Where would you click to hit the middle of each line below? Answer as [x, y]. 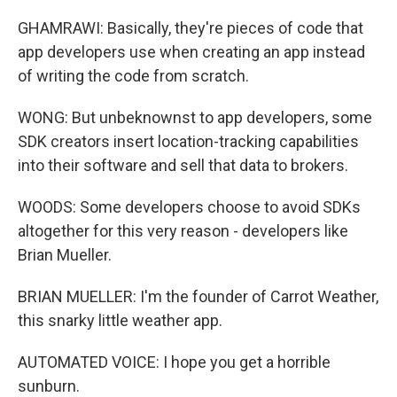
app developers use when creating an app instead [191, 52]
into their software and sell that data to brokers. [183, 165]
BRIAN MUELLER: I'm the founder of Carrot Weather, [198, 296]
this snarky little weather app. [120, 320]
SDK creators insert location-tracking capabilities [188, 141]
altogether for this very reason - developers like [183, 231]
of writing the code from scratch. [133, 76]
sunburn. [49, 386]
